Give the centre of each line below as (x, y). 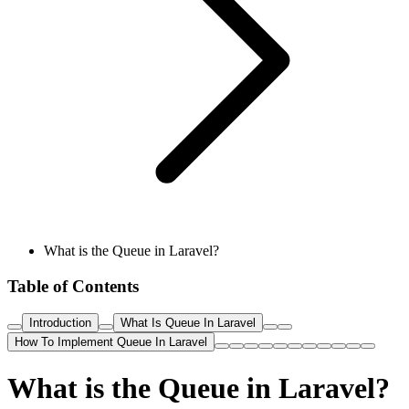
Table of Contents (73, 286)
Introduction (60, 323)
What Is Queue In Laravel (188, 323)
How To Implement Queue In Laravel (111, 342)
